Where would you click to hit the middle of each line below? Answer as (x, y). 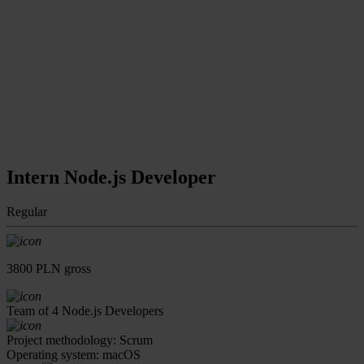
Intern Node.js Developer (111, 177)
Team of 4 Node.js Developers (85, 310)
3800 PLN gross (49, 268)
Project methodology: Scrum (80, 340)
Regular (27, 211)
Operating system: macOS (74, 354)
